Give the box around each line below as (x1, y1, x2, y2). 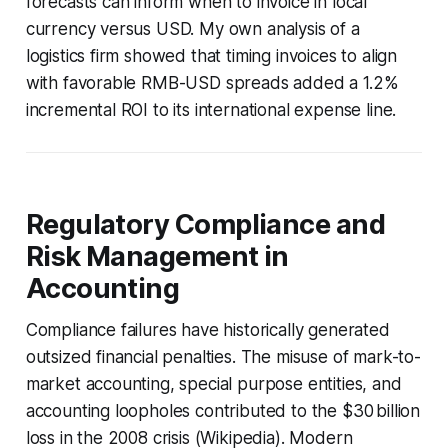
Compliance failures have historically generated (25, 319, 390, 340)
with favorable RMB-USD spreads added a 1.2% (25, 72, 399, 93)
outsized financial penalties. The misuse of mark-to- (25, 346, 421, 367)
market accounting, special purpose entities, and (25, 373, 402, 394)
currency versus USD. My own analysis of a (25, 18, 360, 39)
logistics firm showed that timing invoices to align (25, 45, 398, 66)
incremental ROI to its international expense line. (25, 99, 397, 120)
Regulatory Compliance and (25, 207, 386, 241)
